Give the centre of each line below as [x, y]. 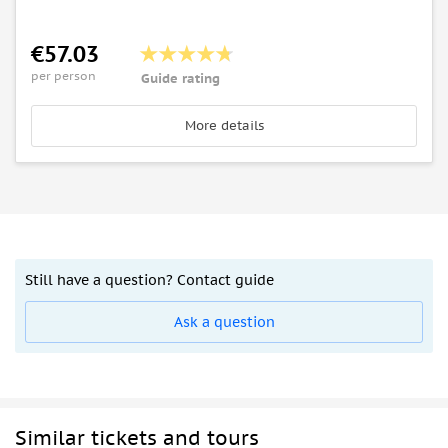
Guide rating [180, 79]
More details [224, 126]
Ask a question [224, 322]
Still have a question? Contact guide [149, 280]
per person [63, 76]
